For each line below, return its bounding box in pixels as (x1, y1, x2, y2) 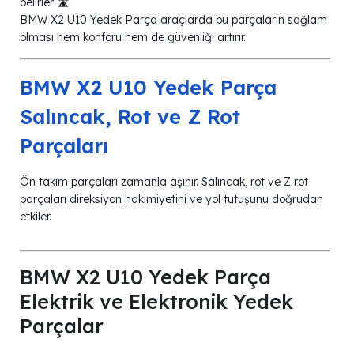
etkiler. (20, 209, 51, 224)
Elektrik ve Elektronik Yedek (20, 288, 293, 314)
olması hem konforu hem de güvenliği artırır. (20, 29, 246, 44)
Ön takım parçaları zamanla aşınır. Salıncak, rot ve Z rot (20, 174, 308, 189)
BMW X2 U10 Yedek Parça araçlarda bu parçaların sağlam (20, 12, 327, 27)
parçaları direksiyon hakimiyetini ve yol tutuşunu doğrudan (20, 191, 323, 206)
